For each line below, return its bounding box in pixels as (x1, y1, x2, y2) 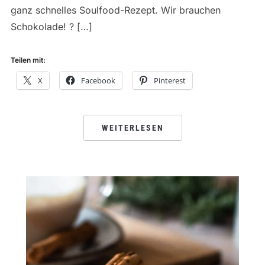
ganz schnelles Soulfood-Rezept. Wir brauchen (10, 4, 221, 17)
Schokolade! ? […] (10, 21, 92, 33)
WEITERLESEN (101, 123, 164, 133)
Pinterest (153, 75, 186, 86)
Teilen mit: (10, 56, 46, 65)
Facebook (80, 75, 115, 86)
